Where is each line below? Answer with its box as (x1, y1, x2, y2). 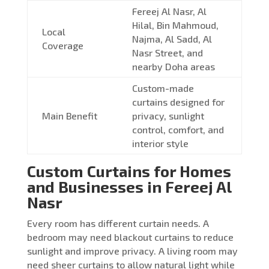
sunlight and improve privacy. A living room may (26, 244, 238, 256)
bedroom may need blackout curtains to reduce (26, 231, 234, 243)
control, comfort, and (131, 123, 224, 135)
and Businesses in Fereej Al (26, 177, 231, 196)
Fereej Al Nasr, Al (131, 5, 207, 17)
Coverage (41, 39, 83, 51)
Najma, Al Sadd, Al (131, 32, 212, 44)
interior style (131, 137, 189, 149)
